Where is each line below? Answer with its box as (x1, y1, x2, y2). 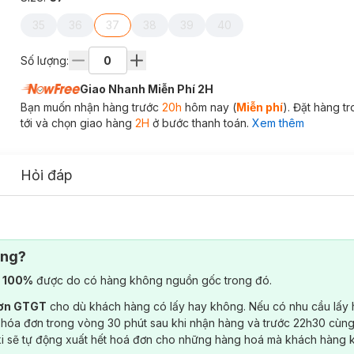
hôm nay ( (181, 100, 236, 114)
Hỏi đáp (21, 167, 73, 183)
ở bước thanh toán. (149, 116, 249, 130)
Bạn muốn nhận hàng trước (20, 100, 162, 114)
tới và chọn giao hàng (20, 116, 135, 130)
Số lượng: (20, 53, 69, 67)
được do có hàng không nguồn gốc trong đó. (33, 273, 272, 287)
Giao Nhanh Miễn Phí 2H (79, 82, 213, 96)
